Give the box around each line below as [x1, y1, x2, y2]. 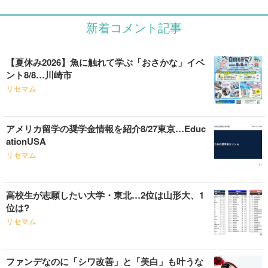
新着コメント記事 [86, 21, 182, 33]
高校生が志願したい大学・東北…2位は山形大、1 [6, 188, 204, 202]
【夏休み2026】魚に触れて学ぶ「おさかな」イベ [6, 56, 205, 69]
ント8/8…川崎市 [6, 68, 72, 81]
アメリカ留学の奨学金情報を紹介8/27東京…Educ [6, 122, 206, 135]
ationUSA [6, 135, 46, 148]
